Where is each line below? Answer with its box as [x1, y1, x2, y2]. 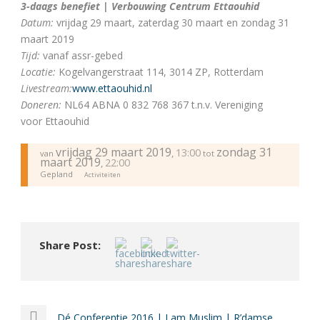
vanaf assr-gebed [40, 49, 123, 62]
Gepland [39, 169, 73, 180]
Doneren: [21, 98, 61, 111]
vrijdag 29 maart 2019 [55, 144, 171, 160]
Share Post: [39, 238, 101, 253]
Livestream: [21, 81, 72, 95]
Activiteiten [84, 170, 121, 180]
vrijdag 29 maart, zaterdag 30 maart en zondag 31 [54, 16, 289, 29]
